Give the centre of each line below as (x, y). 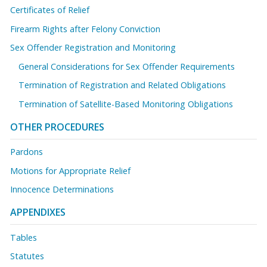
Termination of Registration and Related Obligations (122, 85)
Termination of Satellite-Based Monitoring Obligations (126, 104)
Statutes (27, 256)
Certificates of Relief (50, 10)
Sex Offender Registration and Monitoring (93, 48)
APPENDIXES (38, 212)
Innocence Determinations (62, 190)
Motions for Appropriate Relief (70, 170)
